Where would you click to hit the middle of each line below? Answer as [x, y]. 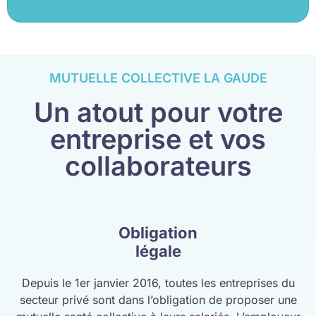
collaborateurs [158, 165]
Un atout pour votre [158, 112]
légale [158, 251]
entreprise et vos [158, 139]
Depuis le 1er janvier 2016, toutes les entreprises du [158, 282]
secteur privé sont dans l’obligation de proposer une [158, 299]
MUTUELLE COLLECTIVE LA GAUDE [158, 78]
